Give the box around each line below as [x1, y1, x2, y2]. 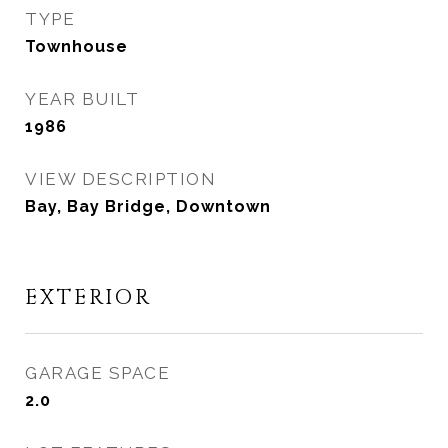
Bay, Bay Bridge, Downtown [25, 197, 271, 216]
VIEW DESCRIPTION [25, 169, 216, 189]
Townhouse [25, 37, 128, 56]
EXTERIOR [25, 284, 152, 312]
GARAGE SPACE [25, 363, 170, 383]
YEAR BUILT [25, 89, 139, 109]
